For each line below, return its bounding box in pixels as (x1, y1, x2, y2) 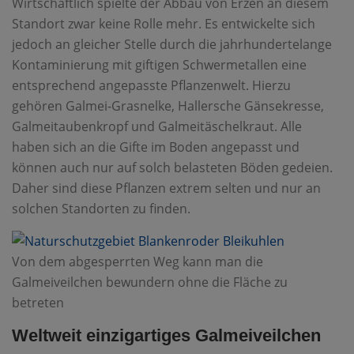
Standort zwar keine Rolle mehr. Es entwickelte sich (12, 15, 315, 33)
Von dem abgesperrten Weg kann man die (12, 253, 263, 271)
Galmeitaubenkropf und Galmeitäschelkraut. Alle (12, 118, 302, 136)
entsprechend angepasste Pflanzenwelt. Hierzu (12, 77, 291, 95)
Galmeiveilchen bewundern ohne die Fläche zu (12, 273, 288, 292)
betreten (12, 294, 64, 312)
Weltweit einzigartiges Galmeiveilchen (12, 325, 321, 345)
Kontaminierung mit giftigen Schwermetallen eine (12, 56, 307, 74)
